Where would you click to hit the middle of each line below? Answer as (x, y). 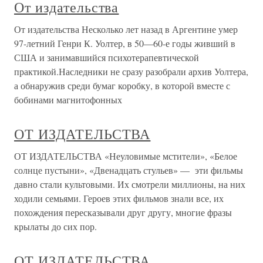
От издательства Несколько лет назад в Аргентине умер (126, 29)
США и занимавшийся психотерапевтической (107, 57)
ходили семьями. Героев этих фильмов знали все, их (119, 198)
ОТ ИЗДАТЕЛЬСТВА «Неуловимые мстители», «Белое (126, 156)
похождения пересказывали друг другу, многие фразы (123, 212)
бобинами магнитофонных (68, 100)
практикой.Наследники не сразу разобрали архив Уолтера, (131, 71)
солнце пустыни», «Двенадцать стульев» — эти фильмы (129, 170)
